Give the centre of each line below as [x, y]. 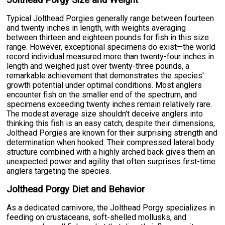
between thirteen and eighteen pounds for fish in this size [108, 38]
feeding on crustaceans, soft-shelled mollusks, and [97, 217]
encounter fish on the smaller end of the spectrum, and [102, 95]
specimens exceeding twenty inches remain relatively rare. [109, 104]
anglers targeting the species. [59, 171]
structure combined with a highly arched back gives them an [111, 152]
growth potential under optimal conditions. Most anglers [104, 85]
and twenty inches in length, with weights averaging [96, 28]
